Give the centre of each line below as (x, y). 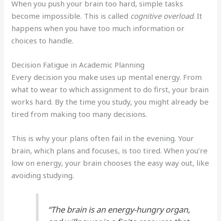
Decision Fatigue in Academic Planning (78, 64)
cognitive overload (162, 16)
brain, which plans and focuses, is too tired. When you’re (110, 150)
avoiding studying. (43, 175)
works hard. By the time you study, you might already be (110, 101)
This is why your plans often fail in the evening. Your (103, 138)
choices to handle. (43, 40)
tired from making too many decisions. (79, 114)
